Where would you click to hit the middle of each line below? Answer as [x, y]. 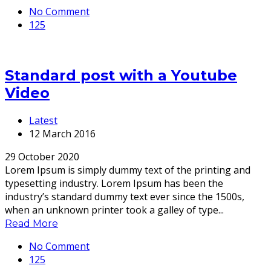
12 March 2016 [62, 133]
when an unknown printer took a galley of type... [114, 210]
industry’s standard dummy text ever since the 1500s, [125, 196]
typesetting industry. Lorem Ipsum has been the [114, 183]
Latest [43, 120]
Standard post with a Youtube [121, 75]
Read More [31, 223]
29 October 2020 [42, 156]
